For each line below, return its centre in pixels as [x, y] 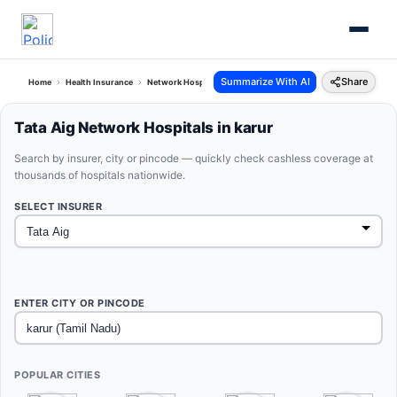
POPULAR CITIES [57, 375]
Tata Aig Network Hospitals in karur [144, 128]
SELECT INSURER [58, 206]
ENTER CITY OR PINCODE [80, 303]
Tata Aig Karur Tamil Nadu [285, 82]
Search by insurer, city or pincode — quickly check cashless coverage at [194, 158]
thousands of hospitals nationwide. [100, 175]
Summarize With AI [265, 82]
